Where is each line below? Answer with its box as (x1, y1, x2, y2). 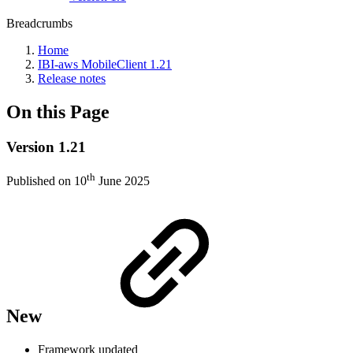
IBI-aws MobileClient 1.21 (38, 58, 172, 71)
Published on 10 (6, 173, 87, 188)
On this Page (6, 101, 110, 122)
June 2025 (95, 173, 150, 188)
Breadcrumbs (6, 17, 72, 30)
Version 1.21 (6, 138, 86, 155)
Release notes (38, 72, 106, 85)
